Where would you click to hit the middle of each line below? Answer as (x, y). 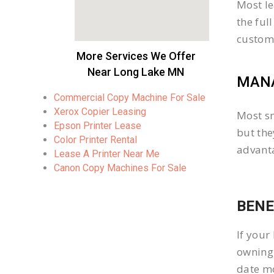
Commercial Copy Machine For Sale (130, 98)
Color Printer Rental (95, 140)
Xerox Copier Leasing (100, 112)
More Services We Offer (136, 56)
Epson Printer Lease (98, 126)
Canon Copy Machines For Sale (120, 168)
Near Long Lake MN (136, 72)
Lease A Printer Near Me (107, 154)
